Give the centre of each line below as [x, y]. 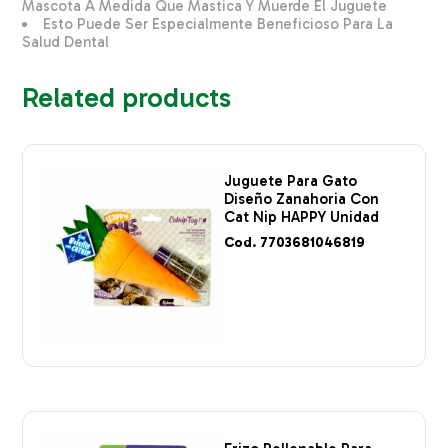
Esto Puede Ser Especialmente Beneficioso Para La [218, 23]
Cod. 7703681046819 [294, 242]
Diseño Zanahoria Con [301, 199]
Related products [127, 97]
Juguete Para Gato [290, 181]
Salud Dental [66, 41]
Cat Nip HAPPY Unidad [301, 217]
